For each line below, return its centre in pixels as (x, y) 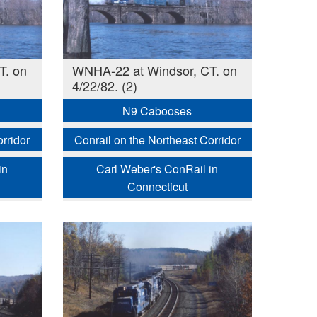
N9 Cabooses (157, 111)
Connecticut (157, 187)
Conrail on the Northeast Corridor (157, 140)
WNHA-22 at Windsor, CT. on (155, 70)
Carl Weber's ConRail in (157, 169)
